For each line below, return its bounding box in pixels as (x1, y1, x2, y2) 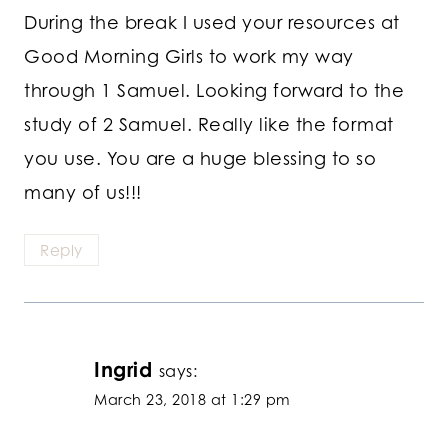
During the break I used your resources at (24, 10, 400, 33)
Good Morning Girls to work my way (24, 44, 354, 67)
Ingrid (94, 357, 152, 383)
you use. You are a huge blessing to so (24, 146, 376, 169)
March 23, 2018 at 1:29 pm (94, 391, 291, 409)
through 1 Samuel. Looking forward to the (24, 78, 404, 101)
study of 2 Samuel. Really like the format (24, 112, 394, 135)
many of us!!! (24, 180, 142, 203)
